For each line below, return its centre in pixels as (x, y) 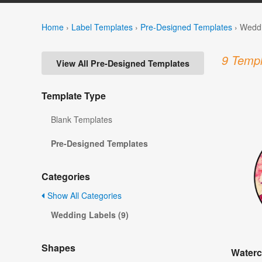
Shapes (58, 248)
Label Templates (102, 27)
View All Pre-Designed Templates (123, 63)
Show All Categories (83, 196)
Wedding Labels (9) (90, 215)
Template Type (74, 96)
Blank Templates (82, 120)
